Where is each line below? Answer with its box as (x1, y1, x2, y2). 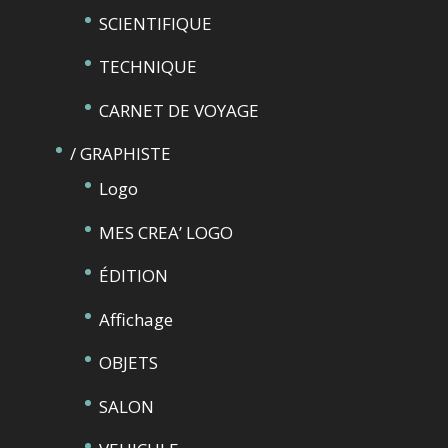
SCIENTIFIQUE (98, 11, 212, 35)
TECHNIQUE (98, 55, 197, 78)
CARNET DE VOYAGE (98, 98, 259, 122)
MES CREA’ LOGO (98, 220, 233, 244)
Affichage (98, 307, 173, 331)
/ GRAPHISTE (69, 142, 171, 165)
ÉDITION (98, 264, 168, 287)
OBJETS (98, 351, 158, 374)
